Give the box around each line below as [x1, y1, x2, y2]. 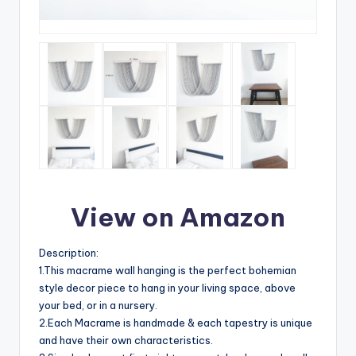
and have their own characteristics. [39, 334, 213, 347]
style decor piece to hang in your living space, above [39, 281, 296, 295]
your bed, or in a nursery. [39, 299, 157, 312]
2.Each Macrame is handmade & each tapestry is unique [39, 316, 312, 330]
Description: [39, 246, 99, 260]
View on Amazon [71, 201, 285, 234]
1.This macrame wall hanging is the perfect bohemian [39, 264, 296, 277]
